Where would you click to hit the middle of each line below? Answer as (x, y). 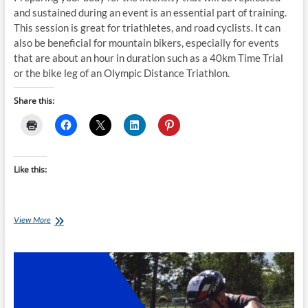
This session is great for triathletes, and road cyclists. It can (147, 28)
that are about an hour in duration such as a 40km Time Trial (148, 58)
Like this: (30, 170)
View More (32, 220)
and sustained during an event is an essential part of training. (150, 13)
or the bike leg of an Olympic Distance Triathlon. (121, 73)
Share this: (34, 101)
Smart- (61, 232)
